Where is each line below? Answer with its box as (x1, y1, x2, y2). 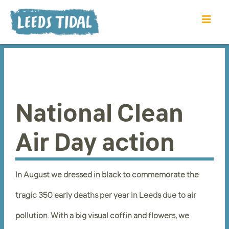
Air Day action (15, 129, 175, 156)
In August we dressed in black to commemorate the (15, 170, 199, 179)
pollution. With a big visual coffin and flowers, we (15, 211, 190, 220)
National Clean (15, 100, 184, 127)
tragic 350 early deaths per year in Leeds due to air (15, 191, 197, 200)
